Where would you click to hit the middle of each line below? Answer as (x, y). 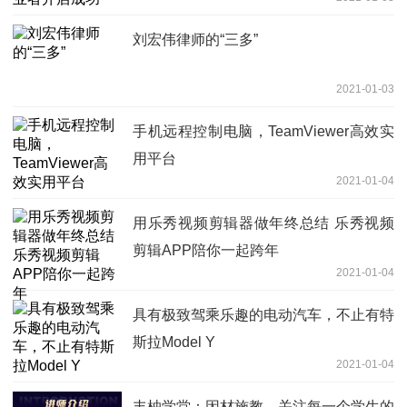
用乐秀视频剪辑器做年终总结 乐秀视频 (263, 223)
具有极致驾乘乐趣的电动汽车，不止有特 (263, 315)
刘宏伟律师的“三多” (195, 40)
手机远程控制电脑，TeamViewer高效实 (263, 132)
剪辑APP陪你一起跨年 (206, 251)
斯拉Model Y (174, 342)
